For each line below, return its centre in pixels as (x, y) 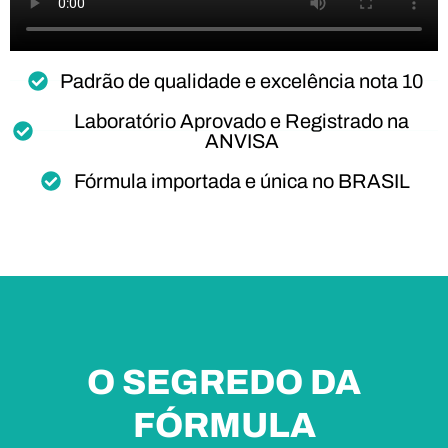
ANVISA (241, 140)
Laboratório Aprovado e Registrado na (241, 120)
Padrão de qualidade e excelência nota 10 (241, 80)
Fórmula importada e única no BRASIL (241, 180)
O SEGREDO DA (224, 381)
